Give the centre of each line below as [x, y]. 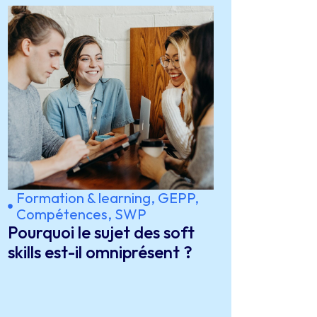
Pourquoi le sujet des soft [102, 232]
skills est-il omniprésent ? [100, 252]
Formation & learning [84, 198]
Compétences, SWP [82, 214]
